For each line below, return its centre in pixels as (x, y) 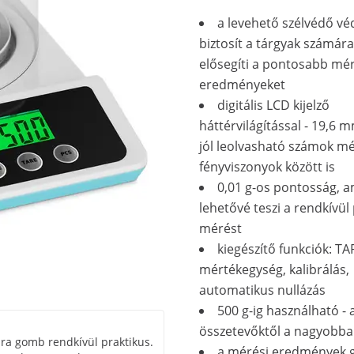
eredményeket (242, 85)
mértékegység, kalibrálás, (274, 269)
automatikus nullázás (262, 290)
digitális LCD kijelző (273, 105)
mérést (220, 228)
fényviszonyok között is (267, 167)
